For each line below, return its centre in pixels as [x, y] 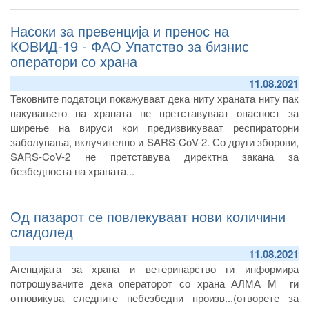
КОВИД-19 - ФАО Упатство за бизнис [130, 46]
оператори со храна [74, 61]
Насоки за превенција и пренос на [120, 30]
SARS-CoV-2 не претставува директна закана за [154, 156]
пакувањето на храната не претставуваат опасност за [154, 112]
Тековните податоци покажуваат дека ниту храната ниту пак [154, 98]
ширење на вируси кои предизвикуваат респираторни [154, 127]
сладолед [42, 231]
